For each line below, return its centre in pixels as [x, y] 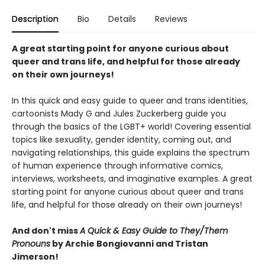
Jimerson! [35, 257]
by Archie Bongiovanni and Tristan [129, 244]
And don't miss [46, 231]
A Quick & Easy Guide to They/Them [154, 231]
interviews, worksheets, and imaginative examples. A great [132, 179]
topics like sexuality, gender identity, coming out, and [122, 140]
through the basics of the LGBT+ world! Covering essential [131, 127]
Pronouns [31, 244]
